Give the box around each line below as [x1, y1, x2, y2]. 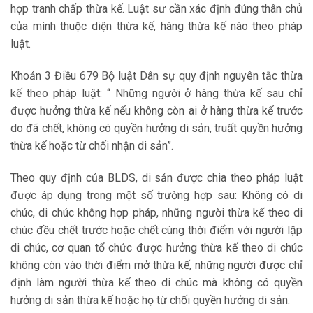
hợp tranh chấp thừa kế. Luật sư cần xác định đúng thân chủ [10, 1, 303, 15]
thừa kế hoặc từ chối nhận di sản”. [10, 138, 173, 152]
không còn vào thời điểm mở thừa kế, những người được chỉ [10, 258, 303, 272]
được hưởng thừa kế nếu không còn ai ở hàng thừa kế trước [10, 103, 303, 117]
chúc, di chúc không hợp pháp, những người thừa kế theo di [10, 205, 303, 219]
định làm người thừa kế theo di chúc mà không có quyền [10, 275, 303, 289]
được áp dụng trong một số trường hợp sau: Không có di [10, 188, 303, 202]
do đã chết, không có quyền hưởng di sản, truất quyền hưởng [10, 121, 303, 135]
